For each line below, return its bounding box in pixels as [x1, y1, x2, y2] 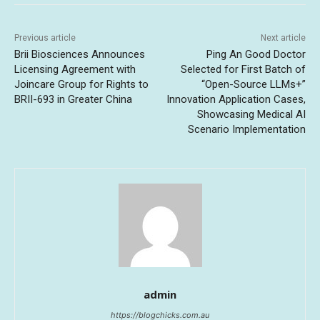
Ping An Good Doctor [206, 48, 306, 61]
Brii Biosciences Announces [14, 48, 145, 61]
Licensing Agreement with [14, 63, 136, 76]
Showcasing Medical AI [196, 108, 306, 121]
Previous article [14, 33, 76, 43]
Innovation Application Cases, [166, 93, 306, 106]
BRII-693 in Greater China [14, 93, 132, 106]
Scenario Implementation [187, 123, 306, 136]
